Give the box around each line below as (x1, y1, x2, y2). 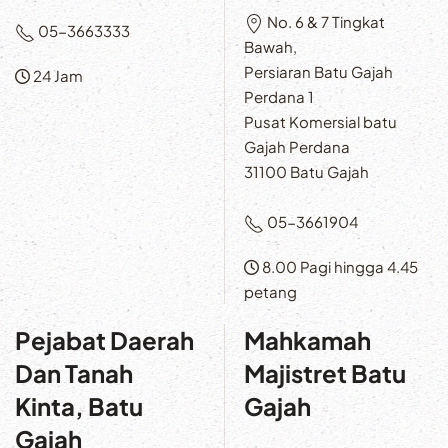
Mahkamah (244, 325, 371, 356)
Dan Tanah (15, 358, 133, 389)
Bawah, (244, 37, 297, 57)
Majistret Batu (244, 358, 406, 389)
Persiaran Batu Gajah (244, 62, 393, 82)
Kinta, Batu (15, 391, 143, 422)
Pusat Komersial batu (244, 112, 397, 132)
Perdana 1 (244, 87, 314, 107)
